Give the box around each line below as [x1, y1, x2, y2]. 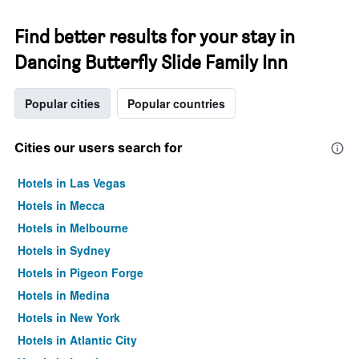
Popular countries [127, 95, 225, 111]
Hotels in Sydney [18, 242, 111, 258]
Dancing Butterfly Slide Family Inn [14, 50, 288, 74]
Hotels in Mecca [18, 197, 105, 213]
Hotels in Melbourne [18, 220, 128, 236]
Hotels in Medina [18, 287, 110, 303]
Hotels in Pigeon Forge [18, 264, 143, 280]
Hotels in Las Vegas [18, 175, 126, 191]
